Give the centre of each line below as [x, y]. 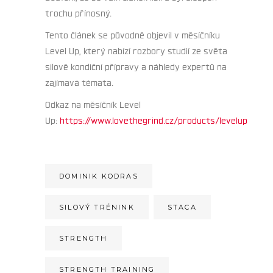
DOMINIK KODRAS [99, 176]
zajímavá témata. [79, 82]
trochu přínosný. [78, 12]
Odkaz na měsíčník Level [93, 104]
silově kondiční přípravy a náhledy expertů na [136, 66]
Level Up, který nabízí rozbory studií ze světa [136, 50]
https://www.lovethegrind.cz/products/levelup [154, 120]
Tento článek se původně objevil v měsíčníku [133, 34]
